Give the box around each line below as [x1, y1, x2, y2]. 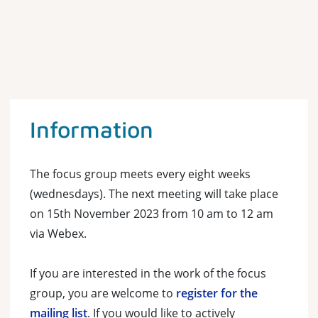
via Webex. [30, 226, 87, 241]
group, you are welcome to [30, 285, 176, 301]
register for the [176, 285, 258, 301]
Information [30, 116, 153, 143]
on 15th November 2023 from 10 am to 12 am [30, 206, 273, 221]
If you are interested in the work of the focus [30, 265, 266, 281]
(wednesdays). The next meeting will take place [30, 186, 278, 202]
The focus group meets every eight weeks [30, 166, 251, 182]
